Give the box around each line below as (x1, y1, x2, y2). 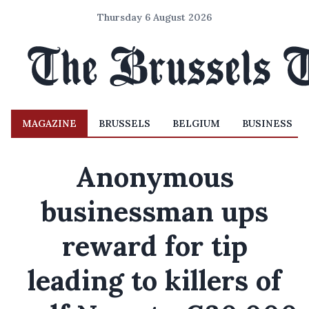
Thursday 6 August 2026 (97, 11, 212, 23)
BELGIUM (172, 117, 220, 130)
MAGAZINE (22, 117, 77, 130)
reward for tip (61, 228, 248, 263)
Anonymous (75, 159, 234, 195)
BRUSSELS (99, 117, 150, 130)
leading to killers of (28, 263, 281, 298)
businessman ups (41, 194, 268, 229)
